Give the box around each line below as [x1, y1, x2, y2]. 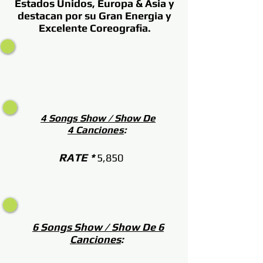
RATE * [59, 151, 97, 164]
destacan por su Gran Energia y [18, 9, 171, 22]
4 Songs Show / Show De [41, 112, 156, 124]
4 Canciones [68, 124, 124, 136]
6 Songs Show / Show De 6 [32, 221, 164, 233]
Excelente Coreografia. [38, 22, 151, 34]
